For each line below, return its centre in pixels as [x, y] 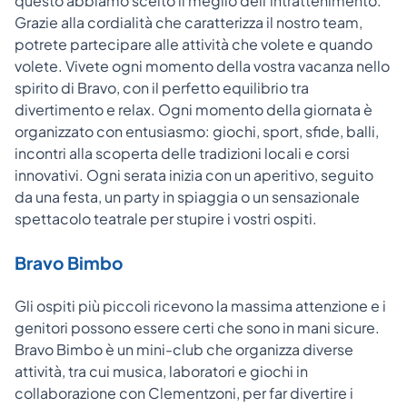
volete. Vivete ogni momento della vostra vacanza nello [202, 65]
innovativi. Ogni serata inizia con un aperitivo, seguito [194, 174]
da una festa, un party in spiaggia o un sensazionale [187, 196]
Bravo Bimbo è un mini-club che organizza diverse [184, 349]
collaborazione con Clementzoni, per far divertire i [184, 392]
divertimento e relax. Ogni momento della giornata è [194, 109]
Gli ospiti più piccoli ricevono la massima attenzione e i [200, 305]
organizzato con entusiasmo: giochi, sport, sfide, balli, [197, 131]
